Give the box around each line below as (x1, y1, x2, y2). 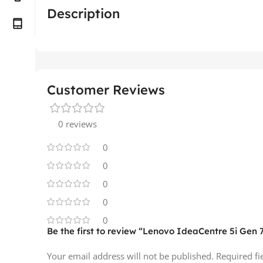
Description (47, 5, 120, 22)
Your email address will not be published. (47, 249, 214, 262)
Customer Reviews (47, 81, 165, 98)
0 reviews (58, 117, 97, 130)
